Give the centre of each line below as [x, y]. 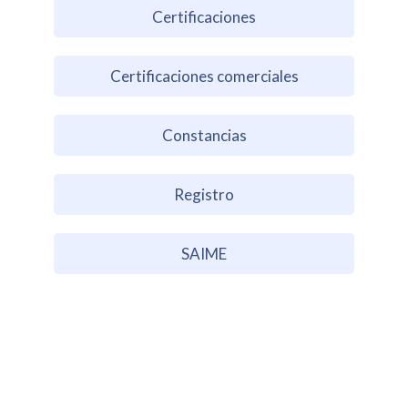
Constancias [204, 135]
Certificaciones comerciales [204, 76]
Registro [204, 194]
